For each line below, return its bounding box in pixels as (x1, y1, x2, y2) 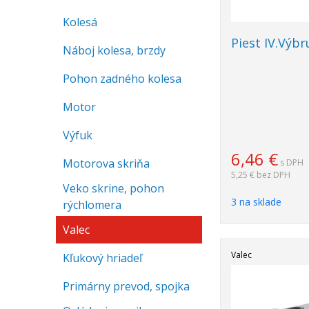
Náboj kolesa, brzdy (63, 43, 166, 58)
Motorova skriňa (63, 156, 150, 171)
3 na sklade (230, 195, 281, 208)
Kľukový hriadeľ (63, 250, 142, 266)
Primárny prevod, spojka (63, 279, 190, 294)
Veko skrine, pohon (63, 181, 164, 196)
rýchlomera (63, 197, 121, 212)
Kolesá (63, 14, 97, 30)
